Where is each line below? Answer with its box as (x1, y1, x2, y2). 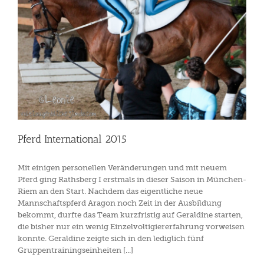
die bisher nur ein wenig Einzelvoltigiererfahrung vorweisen (18, 222, 245, 232)
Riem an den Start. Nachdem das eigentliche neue (18, 187, 203, 196)
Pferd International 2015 (18, 133, 127, 146)
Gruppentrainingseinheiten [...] (18, 246, 133, 255)
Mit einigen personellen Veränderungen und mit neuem (18, 163, 227, 173)
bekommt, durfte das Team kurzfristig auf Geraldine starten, (18, 210, 243, 220)
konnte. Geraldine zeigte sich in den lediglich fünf (18, 234, 204, 243)
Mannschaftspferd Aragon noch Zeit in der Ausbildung (18, 199, 222, 208)
